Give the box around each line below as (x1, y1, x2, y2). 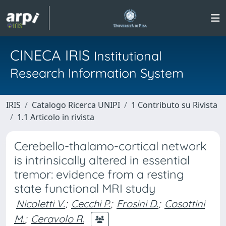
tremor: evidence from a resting (14, 167, 184, 182)
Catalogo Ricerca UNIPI (32, 99, 120, 110)
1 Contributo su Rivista (131, 99, 217, 110)
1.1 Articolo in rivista (17, 111, 94, 123)
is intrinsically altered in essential (14, 153, 190, 167)
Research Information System (10, 65, 184, 81)
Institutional (94, 48, 162, 64)
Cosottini (164, 197, 205, 210)
